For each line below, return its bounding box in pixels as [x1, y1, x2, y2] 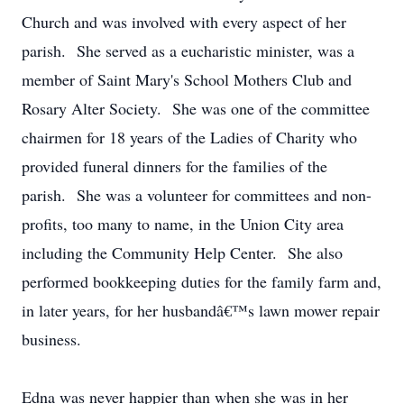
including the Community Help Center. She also [22, 242, 343, 263]
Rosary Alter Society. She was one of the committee [22, 97, 370, 119]
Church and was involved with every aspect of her [22, 11, 346, 32]
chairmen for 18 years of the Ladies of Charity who [22, 126, 357, 148]
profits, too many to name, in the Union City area [22, 213, 344, 234]
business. [22, 328, 81, 350]
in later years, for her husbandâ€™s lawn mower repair [22, 299, 380, 321]
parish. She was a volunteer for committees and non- [22, 184, 372, 206]
